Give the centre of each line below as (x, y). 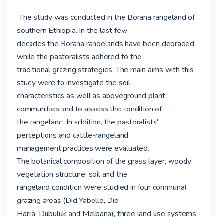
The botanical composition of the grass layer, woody (104, 162)
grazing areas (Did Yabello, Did (68, 201)
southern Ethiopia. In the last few (72, 31)
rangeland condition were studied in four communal (102, 188)
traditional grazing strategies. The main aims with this (106, 70)
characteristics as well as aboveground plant (91, 96)
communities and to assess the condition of (90, 109)
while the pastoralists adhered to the (79, 57)
